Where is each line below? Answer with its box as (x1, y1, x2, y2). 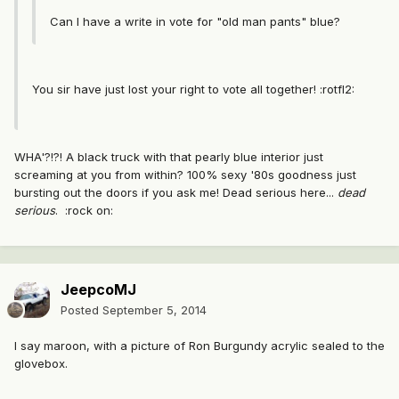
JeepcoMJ (61, 281, 136, 299)
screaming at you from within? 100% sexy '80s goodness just (14, 167, 356, 183)
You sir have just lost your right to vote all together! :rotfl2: (32, 82, 354, 97)
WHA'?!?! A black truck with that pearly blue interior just (14, 150, 323, 165)
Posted (61, 303, 102, 318)
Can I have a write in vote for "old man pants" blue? (50, 14, 340, 29)
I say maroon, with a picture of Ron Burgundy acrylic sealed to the (14, 338, 385, 354)
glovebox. (14, 356, 68, 371)
